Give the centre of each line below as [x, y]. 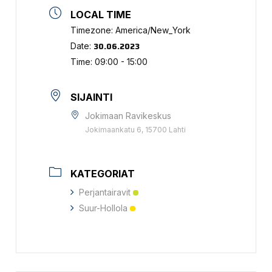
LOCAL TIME [101, 14]
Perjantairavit [105, 192]
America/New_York [153, 30]
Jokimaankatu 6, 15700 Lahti [136, 129]
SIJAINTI [92, 97]
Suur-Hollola [104, 208]
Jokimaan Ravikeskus [128, 115]
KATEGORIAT [103, 173]
